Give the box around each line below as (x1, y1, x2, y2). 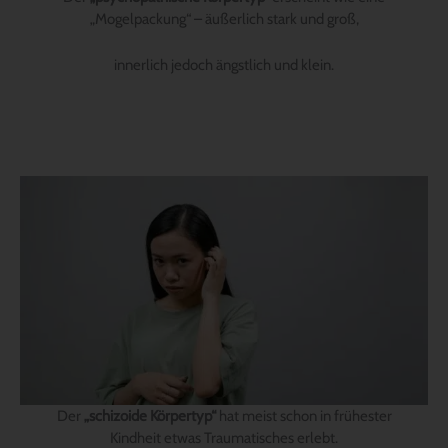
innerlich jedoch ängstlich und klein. (114, 56, 334, 75)
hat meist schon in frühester (215, 407, 392, 426)
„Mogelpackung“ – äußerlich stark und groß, (89, 10, 359, 29)
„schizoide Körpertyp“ (83, 407, 216, 426)
